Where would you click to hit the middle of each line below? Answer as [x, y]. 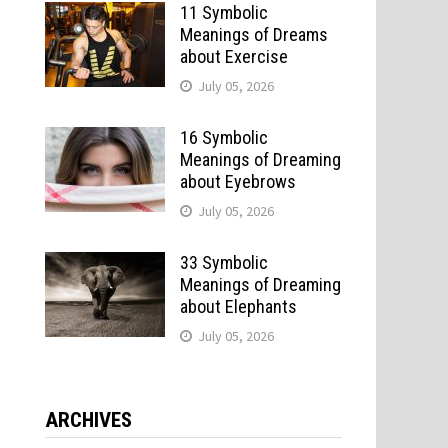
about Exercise [233, 56]
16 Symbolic [223, 137]
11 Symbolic [223, 12]
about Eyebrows [237, 181]
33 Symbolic [223, 262]
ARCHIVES [88, 420]
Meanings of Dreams [253, 34]
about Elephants [238, 306]
